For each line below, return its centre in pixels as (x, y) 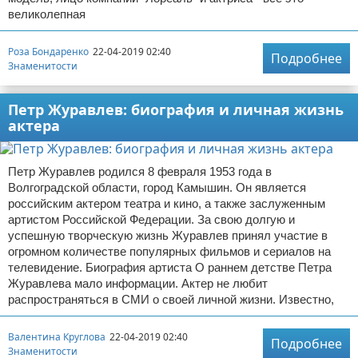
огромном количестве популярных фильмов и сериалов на (169, 252)
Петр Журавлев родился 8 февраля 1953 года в (140, 172)
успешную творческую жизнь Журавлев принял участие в (168, 236)
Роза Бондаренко (48, 51)
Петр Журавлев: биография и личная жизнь (176, 110)
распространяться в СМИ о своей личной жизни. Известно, (171, 300)
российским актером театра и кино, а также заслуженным (167, 204)
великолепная (47, 14)
